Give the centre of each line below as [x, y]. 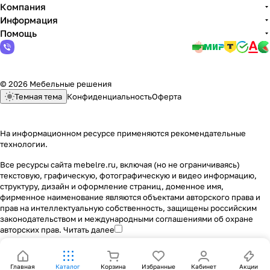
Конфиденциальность [109, 96]
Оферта [167, 96]
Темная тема [38, 96]
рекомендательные [208, 133]
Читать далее [89, 230]
